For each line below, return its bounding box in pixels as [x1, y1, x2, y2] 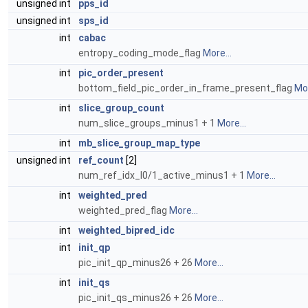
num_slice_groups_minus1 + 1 [78, 118, 217, 129]
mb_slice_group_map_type [78, 137, 200, 148]
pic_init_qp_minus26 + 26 [78, 257, 195, 268]
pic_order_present [78, 67, 164, 78]
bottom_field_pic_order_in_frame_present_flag [78, 82, 294, 93]
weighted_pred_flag [78, 205, 169, 216]
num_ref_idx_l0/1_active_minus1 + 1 [78, 170, 247, 181]
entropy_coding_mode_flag [78, 47, 203, 58]
